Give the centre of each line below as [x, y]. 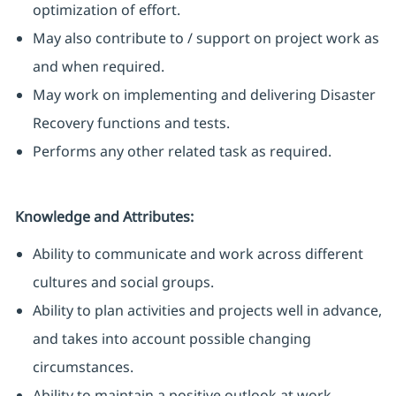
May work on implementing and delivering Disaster [204, 95]
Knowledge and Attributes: [104, 217]
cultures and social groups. [123, 282]
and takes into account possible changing [171, 339]
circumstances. [83, 367]
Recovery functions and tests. [131, 123]
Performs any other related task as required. [182, 152]
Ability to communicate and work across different [198, 254]
